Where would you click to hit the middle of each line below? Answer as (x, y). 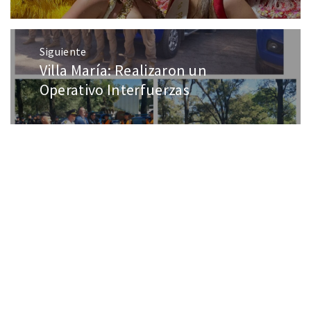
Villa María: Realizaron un (123, 70)
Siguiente (63, 52)
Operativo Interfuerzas (114, 90)
